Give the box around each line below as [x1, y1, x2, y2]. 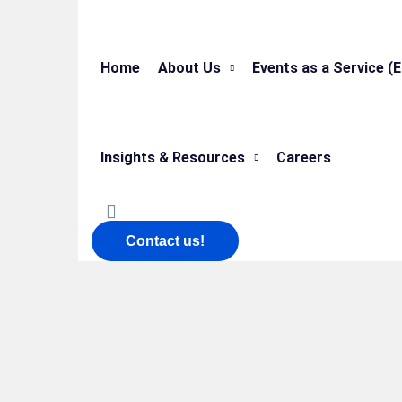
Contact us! [126, 233, 205, 249]
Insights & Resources [100, 149, 245, 166]
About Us [158, 59, 221, 76]
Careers [276, 149, 331, 166]
